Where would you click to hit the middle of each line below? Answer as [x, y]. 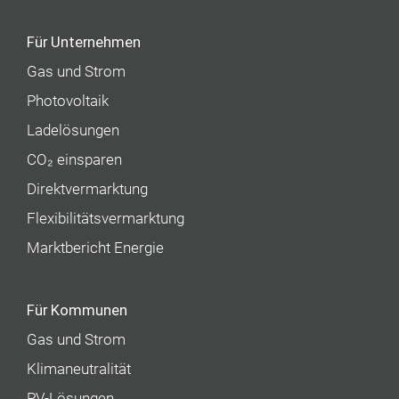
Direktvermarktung [88, 190]
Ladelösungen [73, 131]
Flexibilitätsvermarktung [106, 219]
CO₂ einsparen [75, 160]
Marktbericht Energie [96, 248]
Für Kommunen [77, 311]
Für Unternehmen [84, 43]
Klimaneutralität [79, 370]
